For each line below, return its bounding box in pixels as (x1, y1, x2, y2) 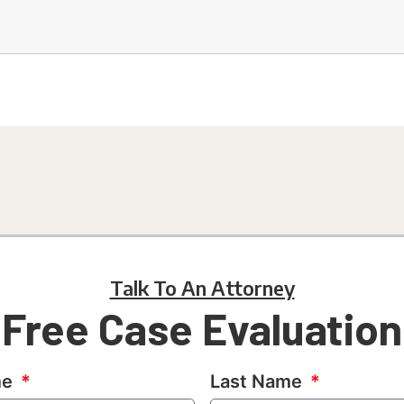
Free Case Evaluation (2, 302, 402, 355)
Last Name (209, 371, 307, 393)
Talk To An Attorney (109, 275, 295, 301)
